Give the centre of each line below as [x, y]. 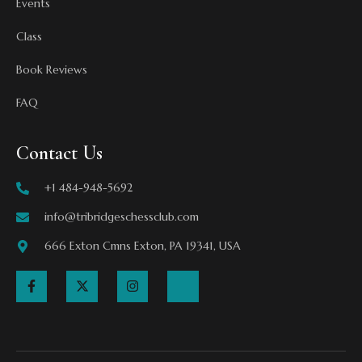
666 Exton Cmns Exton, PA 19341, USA [143, 246]
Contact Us [59, 154]
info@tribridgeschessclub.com [122, 217]
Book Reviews [52, 70]
